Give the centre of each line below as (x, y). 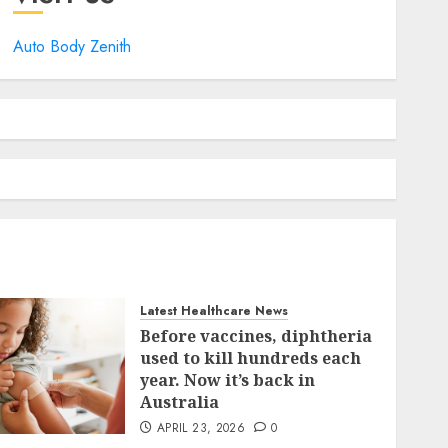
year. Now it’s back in (228, 380)
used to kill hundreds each (251, 358)
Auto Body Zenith (71, 46)
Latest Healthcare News (214, 311)
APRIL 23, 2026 (201, 428)
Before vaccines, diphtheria (256, 336)
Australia (180, 402)
